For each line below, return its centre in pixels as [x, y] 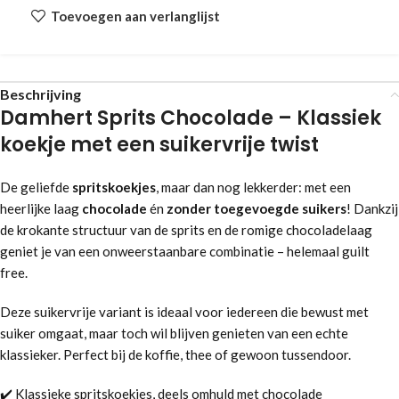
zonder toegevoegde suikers [256, 208]
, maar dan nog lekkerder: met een [253, 187]
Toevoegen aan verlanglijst [135, 16]
